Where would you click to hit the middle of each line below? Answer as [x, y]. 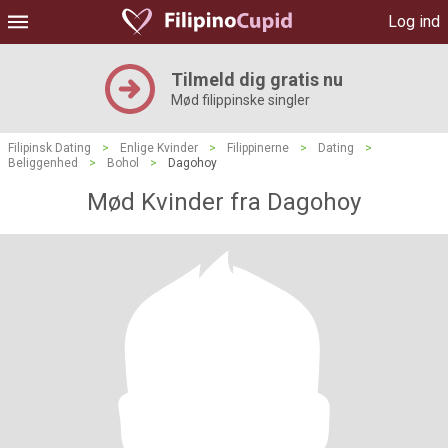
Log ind [414, 21]
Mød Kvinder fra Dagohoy [224, 202]
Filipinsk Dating [49, 148]
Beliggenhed [43, 163]
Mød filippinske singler [240, 100]
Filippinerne [258, 148]
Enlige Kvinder [159, 148]
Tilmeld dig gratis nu [257, 79]
